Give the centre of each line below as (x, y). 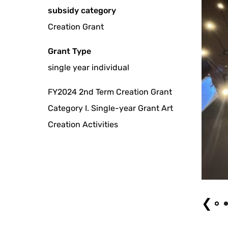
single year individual (89, 68)
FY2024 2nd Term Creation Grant (110, 92)
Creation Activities (83, 125)
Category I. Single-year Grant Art (111, 108)
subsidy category (82, 11)
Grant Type (70, 51)
